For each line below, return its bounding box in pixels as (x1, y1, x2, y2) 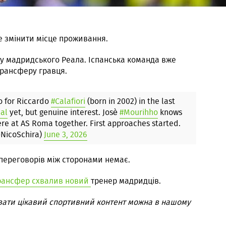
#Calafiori (51, 95, 85, 107)
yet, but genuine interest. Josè (8, 106, 120, 118)
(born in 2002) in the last (85, 95, 175, 107)
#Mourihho (120, 106, 158, 118)
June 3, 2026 (44, 129, 87, 140)
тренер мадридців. (91, 175, 161, 187)
